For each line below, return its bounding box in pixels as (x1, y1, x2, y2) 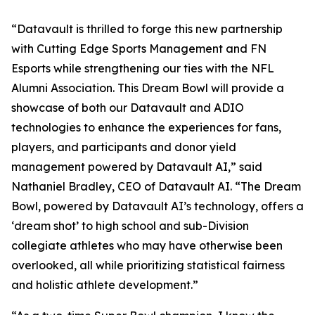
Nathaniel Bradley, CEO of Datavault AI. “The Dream (11, 179, 301, 193)
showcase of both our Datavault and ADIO (11, 101, 244, 115)
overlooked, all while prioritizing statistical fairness (11, 258, 285, 272)
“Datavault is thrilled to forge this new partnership (11, 22, 283, 36)
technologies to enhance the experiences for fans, (11, 120, 281, 134)
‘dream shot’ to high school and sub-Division (11, 219, 249, 233)
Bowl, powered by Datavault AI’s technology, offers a (11, 199, 304, 213)
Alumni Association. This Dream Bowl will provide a (11, 81, 284, 95)
